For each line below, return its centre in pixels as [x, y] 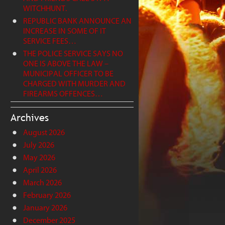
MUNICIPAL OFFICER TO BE [68, 73]
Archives [30, 117]
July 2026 [39, 145]
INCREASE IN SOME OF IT [65, 31]
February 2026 [47, 195]
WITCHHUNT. [45, 8]
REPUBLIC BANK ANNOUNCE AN [77, 21]
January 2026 [45, 207]
